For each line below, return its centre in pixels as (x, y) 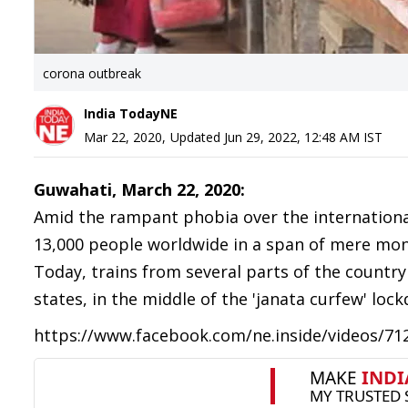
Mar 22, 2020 (123, 137)
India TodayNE (131, 113)
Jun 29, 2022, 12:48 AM (292, 137)
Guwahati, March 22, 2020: (139, 189)
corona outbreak (92, 73)
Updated (197, 137)
